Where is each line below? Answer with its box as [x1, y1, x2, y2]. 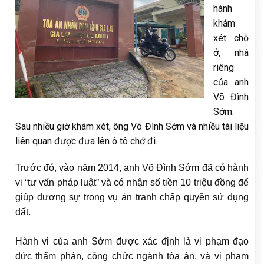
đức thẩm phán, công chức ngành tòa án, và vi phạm [15, 251, 249, 262]
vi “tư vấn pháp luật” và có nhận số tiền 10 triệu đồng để [15, 177, 249, 188]
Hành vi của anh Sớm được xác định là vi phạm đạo [15, 236, 249, 247]
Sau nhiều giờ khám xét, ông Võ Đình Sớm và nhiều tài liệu [15, 120, 249, 132]
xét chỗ [213, 32, 249, 44]
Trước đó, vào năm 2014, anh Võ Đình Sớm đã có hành [15, 163, 249, 173]
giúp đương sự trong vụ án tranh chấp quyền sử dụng [15, 192, 249, 203]
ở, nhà [213, 47, 249, 58]
